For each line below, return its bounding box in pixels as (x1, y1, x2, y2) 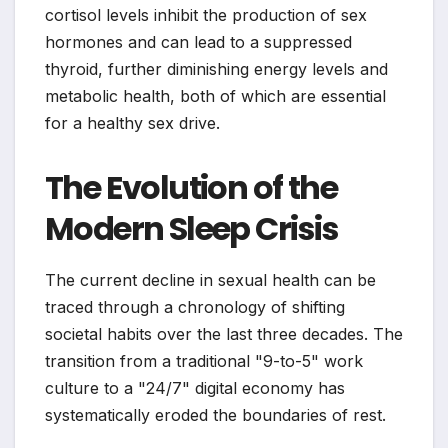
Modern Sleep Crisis (45, 206, 338, 252)
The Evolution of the (45, 165, 337, 211)
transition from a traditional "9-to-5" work (45, 351, 363, 372)
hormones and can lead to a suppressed (45, 32, 352, 53)
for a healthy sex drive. (45, 113, 220, 134)
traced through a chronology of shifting (45, 297, 345, 318)
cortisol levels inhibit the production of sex (45, 5, 367, 26)
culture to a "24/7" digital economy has (45, 378, 345, 399)
